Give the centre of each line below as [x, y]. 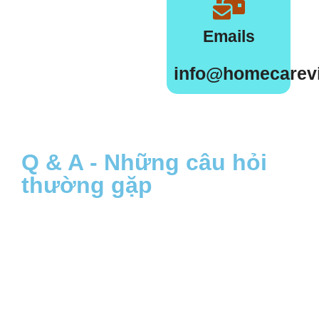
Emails [229, 36]
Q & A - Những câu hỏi [144, 162]
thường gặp [87, 185]
